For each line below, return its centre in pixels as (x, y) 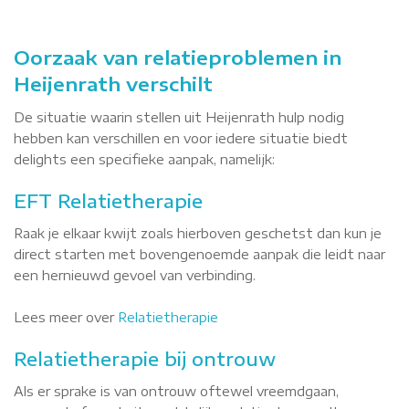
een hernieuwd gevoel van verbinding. (135, 275)
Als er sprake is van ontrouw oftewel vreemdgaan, (176, 391)
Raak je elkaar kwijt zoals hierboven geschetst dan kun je (198, 233)
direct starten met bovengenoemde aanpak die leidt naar (199, 254)
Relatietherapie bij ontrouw (145, 358)
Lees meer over (66, 317)
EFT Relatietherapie (108, 200)
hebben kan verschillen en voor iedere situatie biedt (181, 138)
